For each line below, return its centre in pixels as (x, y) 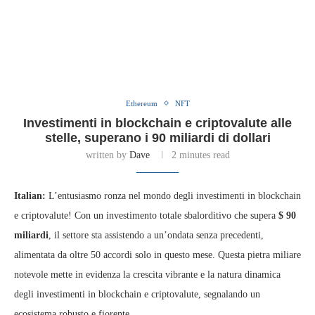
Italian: (30, 195)
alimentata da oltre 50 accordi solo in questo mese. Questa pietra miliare (157, 255)
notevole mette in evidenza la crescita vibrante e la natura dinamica (147, 274)
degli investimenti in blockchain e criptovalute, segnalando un (137, 294)
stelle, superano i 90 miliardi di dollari (157, 137)
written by (107, 155)
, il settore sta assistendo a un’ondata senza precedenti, (156, 235)
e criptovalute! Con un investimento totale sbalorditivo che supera (146, 215)
